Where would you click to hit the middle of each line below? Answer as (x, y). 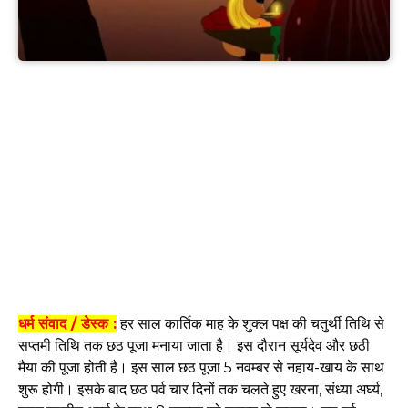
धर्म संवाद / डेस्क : (67, 323)
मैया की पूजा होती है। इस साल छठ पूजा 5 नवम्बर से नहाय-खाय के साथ (201, 367)
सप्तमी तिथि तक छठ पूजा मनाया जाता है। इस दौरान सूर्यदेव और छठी (194, 345)
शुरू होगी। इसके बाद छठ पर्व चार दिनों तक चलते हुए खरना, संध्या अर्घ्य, (200, 389)
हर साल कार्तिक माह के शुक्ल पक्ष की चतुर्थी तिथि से (250, 323)
